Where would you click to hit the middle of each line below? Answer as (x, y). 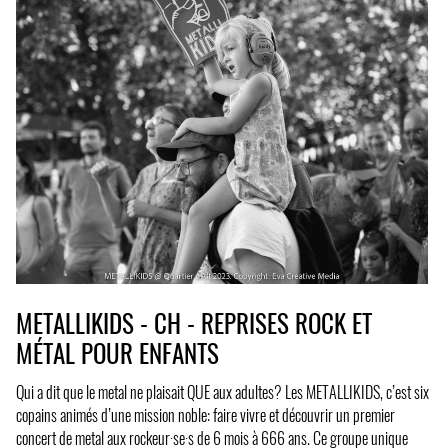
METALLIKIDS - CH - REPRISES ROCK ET (194, 323)
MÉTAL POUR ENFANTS (117, 353)
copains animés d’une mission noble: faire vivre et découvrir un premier (205, 414)
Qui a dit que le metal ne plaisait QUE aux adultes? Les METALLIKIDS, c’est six (222, 391)
